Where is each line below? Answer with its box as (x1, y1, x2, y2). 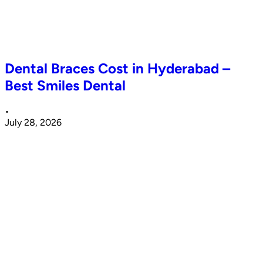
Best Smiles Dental (5, 77, 126, 95)
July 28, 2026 (5, 117, 62, 129)
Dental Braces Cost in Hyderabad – (5, 60, 230, 77)
